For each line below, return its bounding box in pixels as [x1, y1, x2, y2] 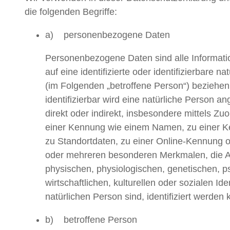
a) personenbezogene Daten [45, 30, 170, 41]
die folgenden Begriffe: [25, 7, 117, 17]
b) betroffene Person [45, 215, 137, 225]
